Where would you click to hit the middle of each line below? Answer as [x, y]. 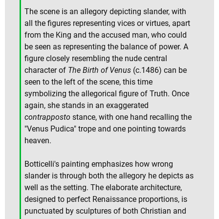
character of [46, 70]
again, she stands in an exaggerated [87, 106]
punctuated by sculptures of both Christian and [105, 211]
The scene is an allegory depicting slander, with [105, 12]
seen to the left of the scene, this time [88, 82]
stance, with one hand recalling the [131, 117]
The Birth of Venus [99, 70]
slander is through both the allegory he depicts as [109, 176]
